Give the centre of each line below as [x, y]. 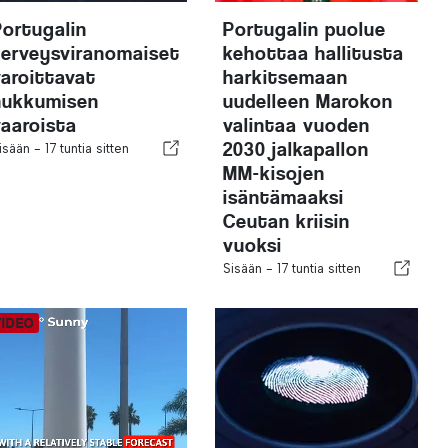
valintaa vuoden [296, 125]
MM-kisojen [273, 173]
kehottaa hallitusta [313, 53]
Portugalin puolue [304, 29]
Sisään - [249, 268]
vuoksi [252, 245]
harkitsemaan [285, 77]
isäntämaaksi [283, 197]
